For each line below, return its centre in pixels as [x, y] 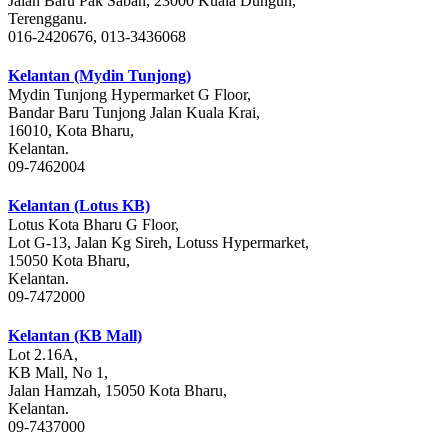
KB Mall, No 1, [58, 373]
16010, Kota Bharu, [71, 131]
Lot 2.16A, [43, 355]
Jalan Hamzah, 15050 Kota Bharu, [117, 391]
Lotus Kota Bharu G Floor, [93, 225]
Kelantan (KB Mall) [75, 336]
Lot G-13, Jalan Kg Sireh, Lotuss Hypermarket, [158, 243]
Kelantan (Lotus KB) [79, 206]
